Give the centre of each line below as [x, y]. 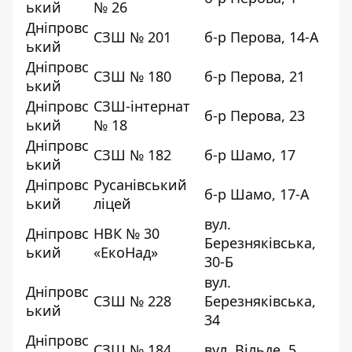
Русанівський [140, 184]
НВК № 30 [126, 233]
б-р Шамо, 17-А [257, 194]
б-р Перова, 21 [255, 76]
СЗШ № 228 [132, 301]
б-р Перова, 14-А [262, 37]
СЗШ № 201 [132, 37]
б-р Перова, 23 [255, 115]
